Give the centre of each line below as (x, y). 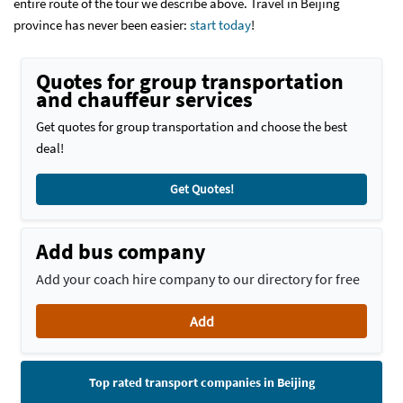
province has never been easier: (102, 25)
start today (220, 25)
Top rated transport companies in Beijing (201, 382)
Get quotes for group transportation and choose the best (192, 126)
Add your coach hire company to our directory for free (198, 279)
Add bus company (121, 251)
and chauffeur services (144, 99)
